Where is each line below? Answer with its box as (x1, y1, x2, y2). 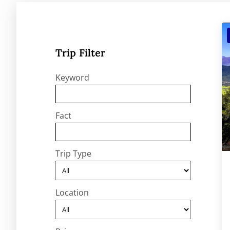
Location (55, 187, 89, 199)
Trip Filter (55, 46, 105, 59)
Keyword (55, 72, 89, 84)
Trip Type (55, 148, 91, 160)
